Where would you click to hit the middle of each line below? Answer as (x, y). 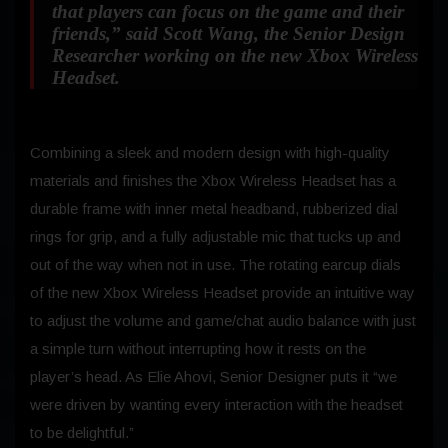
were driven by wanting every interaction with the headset (216, 404)
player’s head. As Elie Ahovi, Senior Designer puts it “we (213, 376)
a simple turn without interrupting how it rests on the (198, 348)
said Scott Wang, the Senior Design (263, 33)
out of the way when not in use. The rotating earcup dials (215, 264)
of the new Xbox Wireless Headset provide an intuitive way (222, 292)
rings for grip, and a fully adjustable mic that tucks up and (215, 236)
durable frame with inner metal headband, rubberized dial (214, 208)
